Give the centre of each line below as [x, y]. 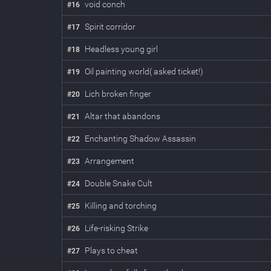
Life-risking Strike [116, 228]
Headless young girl [121, 49]
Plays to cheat [111, 250]
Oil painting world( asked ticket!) [144, 71]
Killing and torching [121, 206]
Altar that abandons [122, 116]
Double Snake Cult [119, 183]
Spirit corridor [110, 27]
